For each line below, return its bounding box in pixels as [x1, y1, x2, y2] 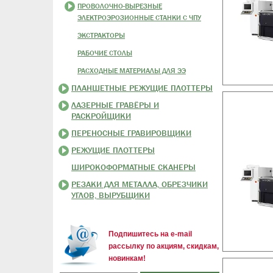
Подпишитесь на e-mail [108, 230, 192, 238]
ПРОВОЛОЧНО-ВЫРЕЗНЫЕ [77, 2, 162, 10]
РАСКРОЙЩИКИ [71, 111, 131, 121]
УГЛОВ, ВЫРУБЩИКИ [71, 190, 150, 200]
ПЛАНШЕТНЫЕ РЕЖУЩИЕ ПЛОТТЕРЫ [71, 83, 213, 93]
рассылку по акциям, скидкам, [108, 242, 219, 250]
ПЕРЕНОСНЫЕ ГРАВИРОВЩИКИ [71, 128, 191, 138]
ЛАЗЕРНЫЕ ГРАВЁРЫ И [71, 100, 159, 110]
